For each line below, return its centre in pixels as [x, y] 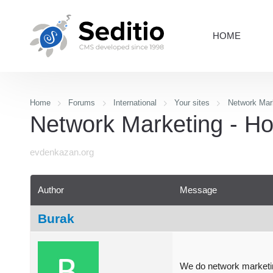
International [135, 103]
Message [198, 190]
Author [51, 190]
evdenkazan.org [62, 152]
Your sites [192, 103]
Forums [82, 103]
